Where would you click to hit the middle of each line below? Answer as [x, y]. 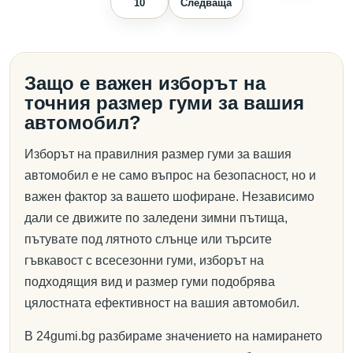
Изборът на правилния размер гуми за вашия [158, 154]
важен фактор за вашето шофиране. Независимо [169, 197]
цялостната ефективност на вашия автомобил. [162, 303]
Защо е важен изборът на [145, 83]
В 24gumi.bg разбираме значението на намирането [173, 336]
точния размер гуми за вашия [164, 103]
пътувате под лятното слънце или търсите [148, 239]
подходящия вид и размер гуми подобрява [150, 282]
